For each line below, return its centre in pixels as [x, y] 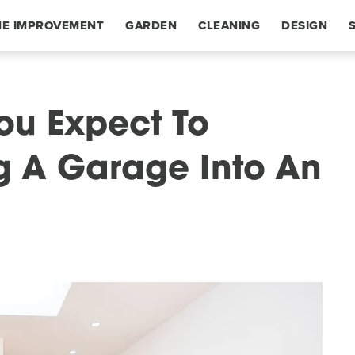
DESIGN [304, 25]
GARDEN [151, 25]
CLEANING [229, 25]
